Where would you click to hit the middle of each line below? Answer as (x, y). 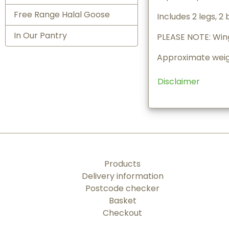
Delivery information (122, 176)
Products (123, 164)
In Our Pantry (40, 35)
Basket (122, 201)
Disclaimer (178, 81)
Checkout (123, 213)
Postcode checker (123, 188)
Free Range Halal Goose (62, 14)
